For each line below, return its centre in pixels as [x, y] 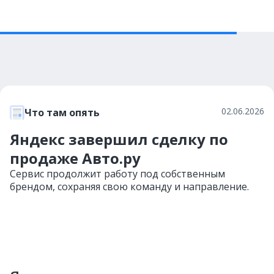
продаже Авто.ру [75, 158]
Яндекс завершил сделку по [119, 139]
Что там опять [62, 113]
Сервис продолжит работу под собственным [117, 174]
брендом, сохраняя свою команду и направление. [129, 187]
